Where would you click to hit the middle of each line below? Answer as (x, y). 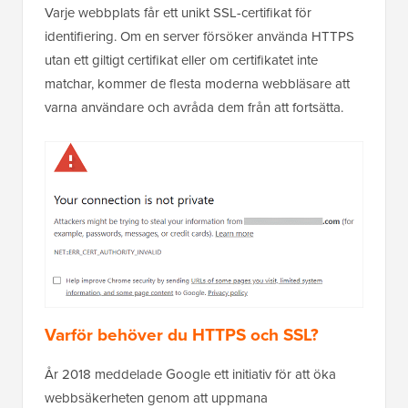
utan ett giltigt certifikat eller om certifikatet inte (181, 60)
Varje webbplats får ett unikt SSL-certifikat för (178, 12)
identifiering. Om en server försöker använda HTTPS (199, 36)
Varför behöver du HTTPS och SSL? (182, 335)
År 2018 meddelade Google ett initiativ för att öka (190, 375)
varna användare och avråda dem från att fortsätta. (194, 107)
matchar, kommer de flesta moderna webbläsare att (197, 83)
